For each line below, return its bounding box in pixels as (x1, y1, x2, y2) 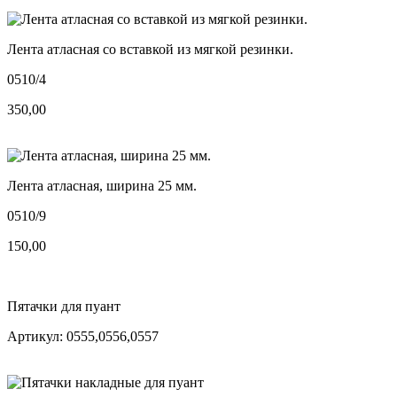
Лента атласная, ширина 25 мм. (7, 177, 197, 193)
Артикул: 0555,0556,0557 (7, 328, 159, 344)
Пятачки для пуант (7, 298, 121, 314)
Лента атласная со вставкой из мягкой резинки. (7, 41, 293, 57)
